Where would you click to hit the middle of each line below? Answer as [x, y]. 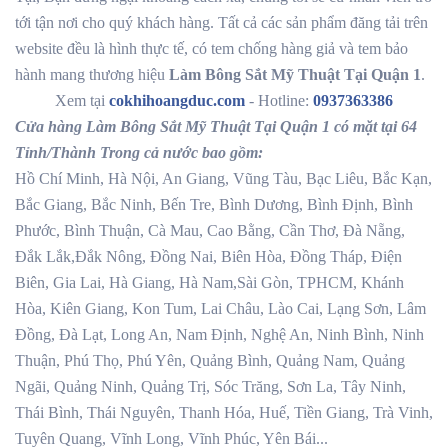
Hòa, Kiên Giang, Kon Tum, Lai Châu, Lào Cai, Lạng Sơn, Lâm [220, 308]
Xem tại [82, 100]
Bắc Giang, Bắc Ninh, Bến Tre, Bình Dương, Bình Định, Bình [214, 204]
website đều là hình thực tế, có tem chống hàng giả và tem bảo [211, 48]
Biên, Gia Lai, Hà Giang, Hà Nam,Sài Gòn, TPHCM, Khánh [209, 282]
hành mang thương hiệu [92, 74]
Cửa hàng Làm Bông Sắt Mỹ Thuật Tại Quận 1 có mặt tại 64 [216, 126]
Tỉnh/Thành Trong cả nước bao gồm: [139, 152]
